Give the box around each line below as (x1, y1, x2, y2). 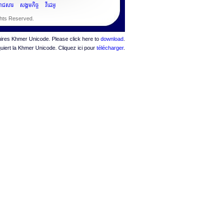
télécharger (97, 45, 123, 51)
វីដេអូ (45, 2, 56, 8)
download (101, 36, 123, 42)
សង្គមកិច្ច (20, 2, 39, 8)
